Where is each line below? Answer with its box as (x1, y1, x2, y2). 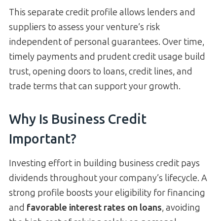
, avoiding (162, 202, 200, 213)
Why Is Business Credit (9, 111, 147, 128)
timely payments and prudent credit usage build (9, 51, 205, 62)
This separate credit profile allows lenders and (9, 6, 195, 18)
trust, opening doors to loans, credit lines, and (9, 66, 192, 77)
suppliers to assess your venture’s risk (9, 21, 160, 33)
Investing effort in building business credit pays (9, 157, 200, 169)
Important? (9, 131, 76, 147)
